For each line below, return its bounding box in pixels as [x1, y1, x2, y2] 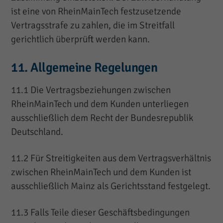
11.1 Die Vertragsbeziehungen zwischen [11, 84, 171, 96]
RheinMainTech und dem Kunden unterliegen [11, 98, 189, 110]
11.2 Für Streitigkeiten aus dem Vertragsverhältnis [11, 152, 212, 164]
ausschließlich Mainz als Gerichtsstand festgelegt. [11, 180, 211, 192]
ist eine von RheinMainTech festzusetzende [11, 5, 182, 17]
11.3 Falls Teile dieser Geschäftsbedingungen [11, 206, 190, 219]
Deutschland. [11, 125, 64, 138]
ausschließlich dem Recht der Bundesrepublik [11, 111, 194, 124]
